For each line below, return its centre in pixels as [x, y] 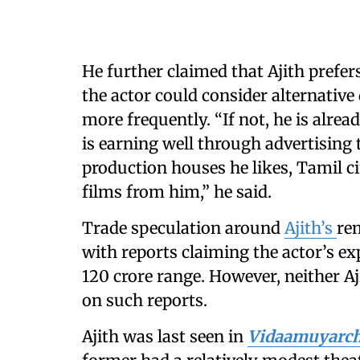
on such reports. [145, 300]
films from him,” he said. [177, 191]
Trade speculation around [183, 227]
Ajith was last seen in [165, 336]
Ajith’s [311, 227]
